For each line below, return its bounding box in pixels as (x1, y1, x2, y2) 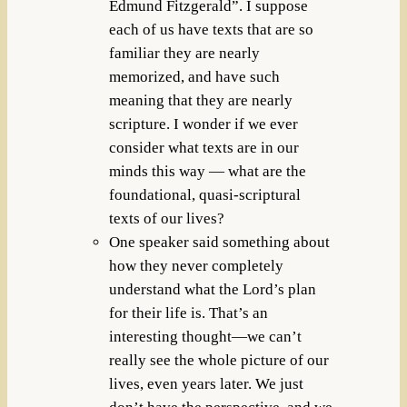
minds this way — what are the (108, 163, 306, 181)
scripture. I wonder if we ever (108, 115, 298, 134)
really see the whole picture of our (108, 352, 329, 370)
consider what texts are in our (108, 139, 299, 157)
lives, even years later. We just (108, 375, 303, 393)
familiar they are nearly (108, 45, 260, 63)
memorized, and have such (108, 68, 280, 86)
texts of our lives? (108, 210, 224, 228)
